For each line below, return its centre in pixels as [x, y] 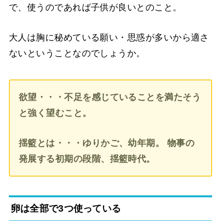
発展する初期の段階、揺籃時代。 [87, 159]
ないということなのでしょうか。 [77, 54]
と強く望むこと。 [55, 113]
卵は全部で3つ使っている [66, 209]
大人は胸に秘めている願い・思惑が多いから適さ [109, 38]
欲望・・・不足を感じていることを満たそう [110, 97]
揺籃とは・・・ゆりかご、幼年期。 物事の [107, 143]
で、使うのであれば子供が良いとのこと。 [95, 8]
